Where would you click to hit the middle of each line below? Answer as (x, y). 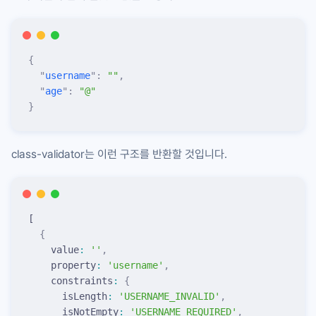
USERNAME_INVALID (169, 296)
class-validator (48, 154)
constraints (71, 280)
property (62, 265)
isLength (68, 296)
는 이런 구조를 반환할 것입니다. (156, 154)
